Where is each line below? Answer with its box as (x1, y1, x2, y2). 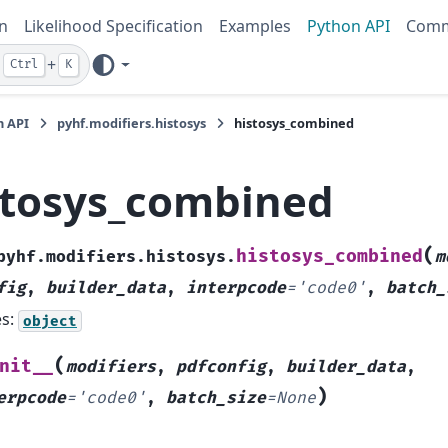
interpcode (186, 278, 286, 299)
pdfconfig (176, 356, 266, 377)
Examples (219, 15, 291, 37)
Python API (307, 15, 390, 37)
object (23, 312, 77, 330)
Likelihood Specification (24, 15, 203, 37)
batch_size (166, 387, 266, 408)
